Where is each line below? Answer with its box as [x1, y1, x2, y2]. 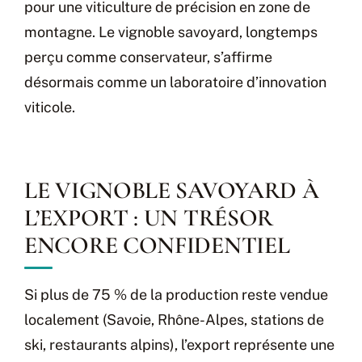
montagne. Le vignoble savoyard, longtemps [24, 23, 318, 40]
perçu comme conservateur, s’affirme [24, 48, 272, 65]
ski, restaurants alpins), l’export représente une [24, 336, 335, 353]
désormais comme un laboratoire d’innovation [24, 74, 326, 90]
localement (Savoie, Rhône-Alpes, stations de [24, 311, 324, 328]
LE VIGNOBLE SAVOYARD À [24, 175, 319, 204]
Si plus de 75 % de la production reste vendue [24, 286, 328, 303]
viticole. [24, 99, 75, 116]
